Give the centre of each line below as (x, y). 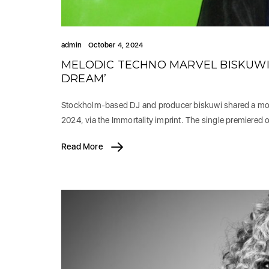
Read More (83, 146)
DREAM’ (86, 78)
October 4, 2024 (116, 45)
